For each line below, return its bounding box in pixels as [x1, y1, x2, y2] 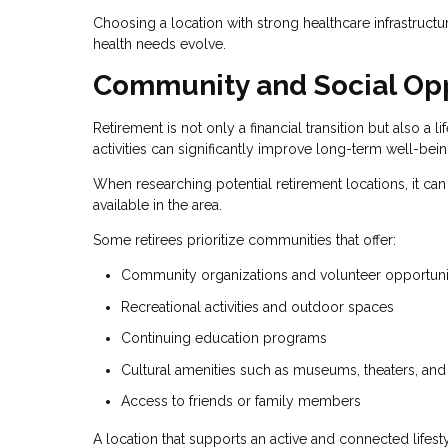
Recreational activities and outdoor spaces [121, 298, 394, 315]
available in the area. [93, 197, 222, 214]
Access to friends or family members [121, 393, 361, 410]
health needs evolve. [93, 35, 226, 52]
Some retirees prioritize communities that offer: [93, 232, 396, 249]
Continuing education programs [121, 330, 327, 347]
